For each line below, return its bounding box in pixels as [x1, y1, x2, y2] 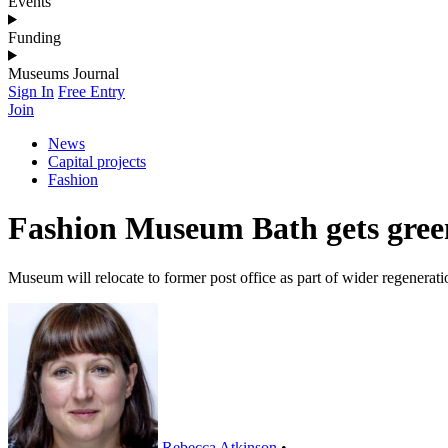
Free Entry [58, 82, 125, 100]
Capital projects [48, 152, 146, 170]
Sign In [8, 82, 54, 100]
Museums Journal [8, 64, 119, 82]
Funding [8, 28, 61, 46]
